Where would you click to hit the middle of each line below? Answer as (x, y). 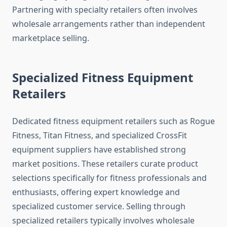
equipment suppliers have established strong (99, 150)
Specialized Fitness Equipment (103, 78)
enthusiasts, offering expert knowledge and (96, 192)
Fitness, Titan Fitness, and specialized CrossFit (100, 136)
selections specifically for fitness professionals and (109, 178)
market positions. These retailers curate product (105, 164)
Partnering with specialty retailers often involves (105, 10)
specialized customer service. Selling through (99, 206)
